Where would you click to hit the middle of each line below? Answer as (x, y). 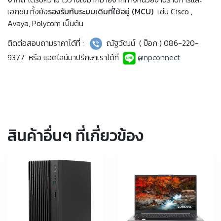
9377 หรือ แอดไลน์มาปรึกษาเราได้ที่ (64, 57)
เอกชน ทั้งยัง (28, 11)
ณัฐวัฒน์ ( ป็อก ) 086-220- (150, 43)
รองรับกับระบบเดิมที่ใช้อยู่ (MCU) (101, 11)
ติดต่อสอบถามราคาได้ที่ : (49, 43)
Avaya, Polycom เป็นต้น (45, 23)
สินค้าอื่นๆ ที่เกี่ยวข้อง (75, 136)
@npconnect (159, 57)
